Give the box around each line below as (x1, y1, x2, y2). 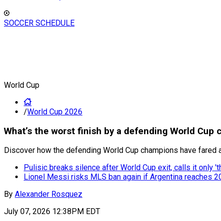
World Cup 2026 (27, 107, 82, 116)
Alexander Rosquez (15, 189, 82, 199)
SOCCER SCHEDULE (4, 18, 74, 28)
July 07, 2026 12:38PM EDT (4, 207, 100, 217)
